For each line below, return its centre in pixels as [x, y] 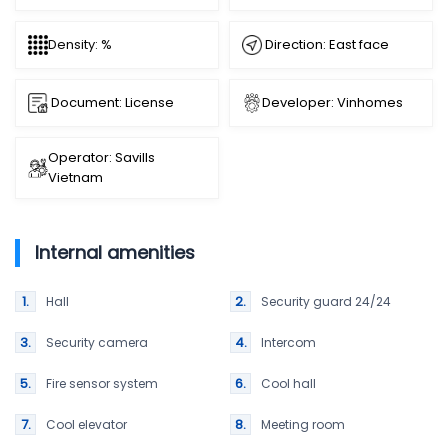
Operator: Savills [101, 158]
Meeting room [303, 425]
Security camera [97, 343]
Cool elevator [86, 425]
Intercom [288, 343]
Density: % [80, 45]
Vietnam [75, 178]
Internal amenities [115, 253]
